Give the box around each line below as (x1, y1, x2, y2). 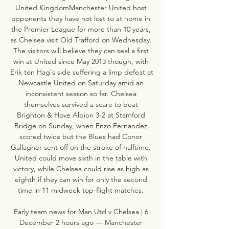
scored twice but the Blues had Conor (19, 131, 142, 141)
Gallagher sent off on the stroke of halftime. (11, 142, 151, 152)
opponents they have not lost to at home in (11, 13, 150, 23)
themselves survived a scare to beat (24, 99, 138, 109)
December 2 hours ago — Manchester (19, 217, 143, 227)
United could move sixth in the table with (14, 153, 147, 163)
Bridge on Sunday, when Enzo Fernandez (14, 121, 147, 130)
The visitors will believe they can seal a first (13, 45, 149, 55)
